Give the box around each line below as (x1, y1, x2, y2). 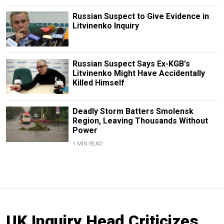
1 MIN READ (72, 140, 103, 147)
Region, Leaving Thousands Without (72, 116, 208, 126)
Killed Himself (72, 78, 124, 88)
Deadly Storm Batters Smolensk (72, 106, 193, 116)
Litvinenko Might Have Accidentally (72, 68, 205, 78)
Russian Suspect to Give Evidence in (72, 11, 209, 21)
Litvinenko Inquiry (72, 21, 139, 31)
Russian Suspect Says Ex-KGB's (72, 59, 190, 69)
